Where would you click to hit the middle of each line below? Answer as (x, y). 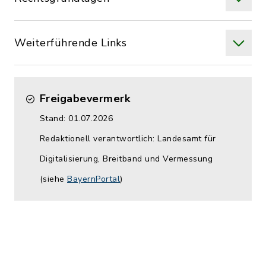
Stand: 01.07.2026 (76, 118)
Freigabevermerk (85, 99)
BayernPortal (94, 179)
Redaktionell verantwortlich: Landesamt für (128, 139)
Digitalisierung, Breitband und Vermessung (126, 159)
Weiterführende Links (70, 43)
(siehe (53, 179)
